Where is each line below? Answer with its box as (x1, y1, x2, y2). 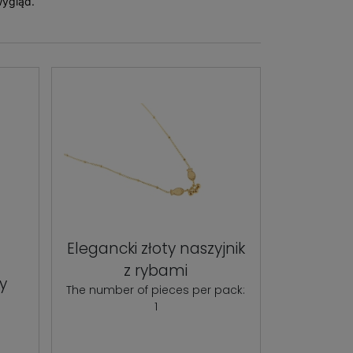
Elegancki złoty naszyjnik (66, 238, 245, 260)
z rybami (124, 260, 188, 282)
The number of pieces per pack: (66, 282, 246, 299)
